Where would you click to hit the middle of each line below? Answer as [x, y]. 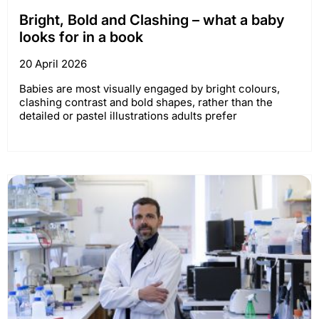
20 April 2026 [53, 63]
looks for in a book [81, 37]
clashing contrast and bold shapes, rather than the [146, 102]
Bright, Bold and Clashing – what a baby [152, 20]
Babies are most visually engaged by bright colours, [150, 88]
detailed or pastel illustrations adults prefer [128, 115]
